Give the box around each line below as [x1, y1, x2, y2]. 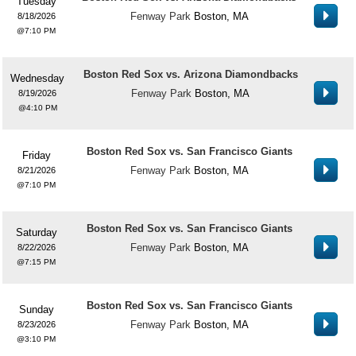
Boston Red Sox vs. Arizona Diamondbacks [83, 68, 298, 80]
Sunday [18, 304, 54, 315]
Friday [21, 149, 51, 161]
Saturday [15, 226, 57, 238]
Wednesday [10, 72, 64, 84]
